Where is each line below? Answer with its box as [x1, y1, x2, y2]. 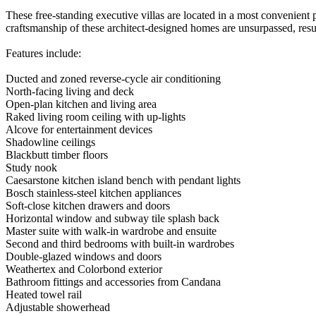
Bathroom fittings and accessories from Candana [6, 275, 221, 288]
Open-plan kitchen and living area [6, 97, 157, 110]
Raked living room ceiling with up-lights [6, 110, 186, 123]
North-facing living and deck [6, 85, 134, 97]
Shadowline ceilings [6, 135, 95, 148]
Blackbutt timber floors [6, 148, 108, 161]
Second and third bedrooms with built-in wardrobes [6, 237, 234, 250]
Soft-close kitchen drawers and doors [6, 199, 170, 212]
